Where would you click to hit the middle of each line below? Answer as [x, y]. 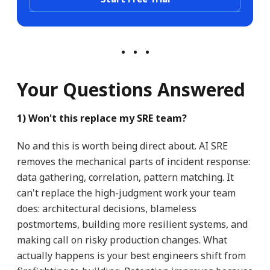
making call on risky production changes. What [122, 240]
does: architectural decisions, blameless [106, 208]
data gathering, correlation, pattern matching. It [125, 177]
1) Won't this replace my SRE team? [102, 118]
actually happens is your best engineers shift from [131, 255]
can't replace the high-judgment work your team [126, 193]
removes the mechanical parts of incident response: [133, 161]
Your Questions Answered [131, 89]
